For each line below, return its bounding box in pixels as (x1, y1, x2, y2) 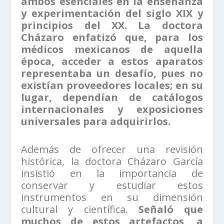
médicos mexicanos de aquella (21, 42, 203, 56)
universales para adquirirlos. (21, 114, 171, 128)
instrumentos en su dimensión (21, 190, 203, 204)
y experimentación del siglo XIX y (21, 6, 203, 20)
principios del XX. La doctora (21, 18, 203, 32)
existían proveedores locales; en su (21, 78, 203, 92)
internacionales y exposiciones (21, 102, 203, 116)
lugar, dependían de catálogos (21, 90, 203, 104)
